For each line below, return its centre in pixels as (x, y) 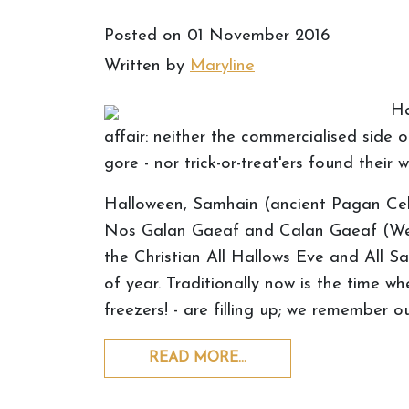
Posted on (146, 36)
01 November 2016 (258, 36)
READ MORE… (198, 358)
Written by (147, 66)
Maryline (222, 66)
